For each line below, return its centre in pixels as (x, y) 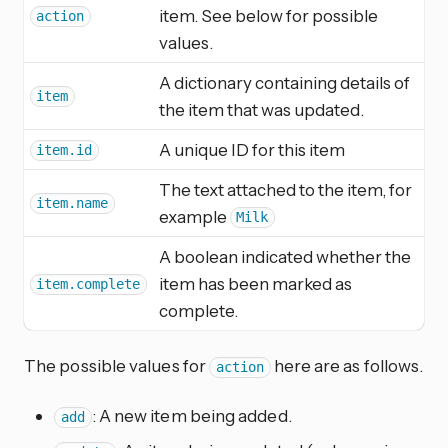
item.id (64, 150)
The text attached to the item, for (285, 189)
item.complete (88, 284)
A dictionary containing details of (284, 82)
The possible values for (117, 366)
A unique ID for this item (252, 149)
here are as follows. (347, 366)
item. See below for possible (268, 15)
